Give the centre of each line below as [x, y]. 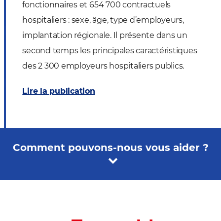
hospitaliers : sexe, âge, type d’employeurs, [103, 20]
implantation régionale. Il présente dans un [105, 35]
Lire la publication [59, 91]
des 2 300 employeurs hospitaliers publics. [103, 66]
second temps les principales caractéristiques [110, 50]
